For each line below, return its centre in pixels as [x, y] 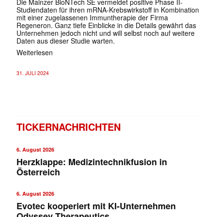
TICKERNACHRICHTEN [68, 126]
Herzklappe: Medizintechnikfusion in [92, 162]
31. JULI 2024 [32, 73]
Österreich [38, 172]
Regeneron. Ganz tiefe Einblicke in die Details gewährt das [106, 25]
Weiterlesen [34, 52]
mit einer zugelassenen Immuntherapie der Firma [92, 17]
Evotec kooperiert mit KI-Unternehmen [96, 206]
